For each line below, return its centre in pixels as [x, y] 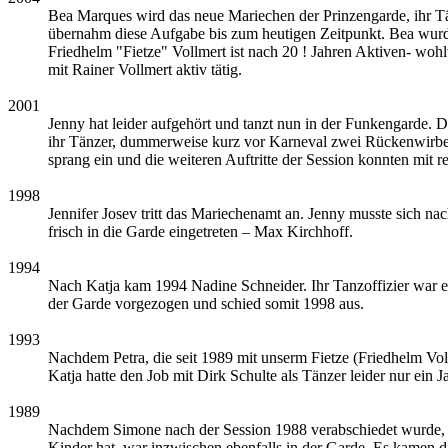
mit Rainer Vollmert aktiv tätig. [145, 69]
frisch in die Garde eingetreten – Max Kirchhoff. [200, 231]
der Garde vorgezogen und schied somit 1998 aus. [206, 303]
